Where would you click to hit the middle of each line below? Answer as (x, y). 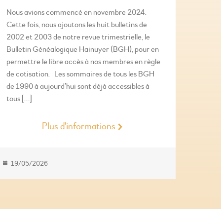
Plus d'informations (79, 126)
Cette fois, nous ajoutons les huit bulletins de (76, 25)
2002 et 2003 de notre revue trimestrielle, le (78, 37)
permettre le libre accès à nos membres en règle (83, 62)
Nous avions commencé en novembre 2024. (76, 13)
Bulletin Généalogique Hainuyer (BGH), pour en (82, 50)
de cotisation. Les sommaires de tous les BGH (80, 74)
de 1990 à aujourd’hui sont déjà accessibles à (78, 87)
